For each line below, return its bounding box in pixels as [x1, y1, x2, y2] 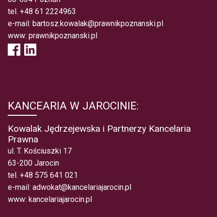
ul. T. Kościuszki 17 [8, 146, 72, 156]
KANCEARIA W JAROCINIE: [8, 99, 139, 112]
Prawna [8, 134, 38, 145]
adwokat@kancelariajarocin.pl [32, 183, 131, 192]
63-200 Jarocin [8, 158, 59, 168]
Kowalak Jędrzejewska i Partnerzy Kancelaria [8, 123, 191, 135]
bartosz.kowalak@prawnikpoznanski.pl [32, 19, 163, 29]
